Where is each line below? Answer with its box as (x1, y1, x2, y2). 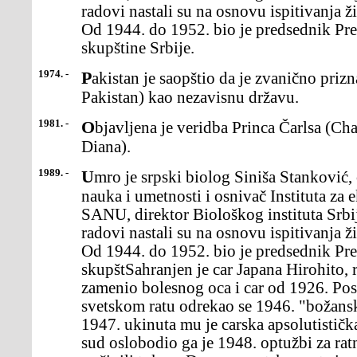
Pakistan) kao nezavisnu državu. (81, 88, 299, 106)
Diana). (81, 138, 131, 155)
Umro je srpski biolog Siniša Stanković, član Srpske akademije (81, 167, 94, 186)
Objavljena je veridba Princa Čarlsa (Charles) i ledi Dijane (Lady (81, 117, 95, 137)
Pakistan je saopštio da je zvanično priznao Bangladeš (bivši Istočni (81, 68, 92, 88)
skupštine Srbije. (81, 39, 194, 57)
